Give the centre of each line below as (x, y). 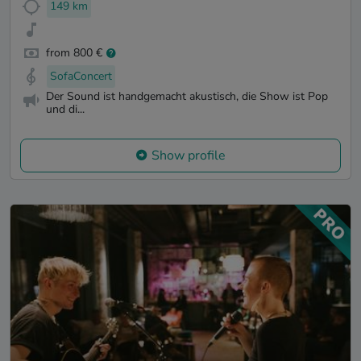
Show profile (189, 156)
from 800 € (74, 53)
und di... (65, 109)
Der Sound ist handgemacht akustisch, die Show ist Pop (187, 96)
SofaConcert (81, 76)
